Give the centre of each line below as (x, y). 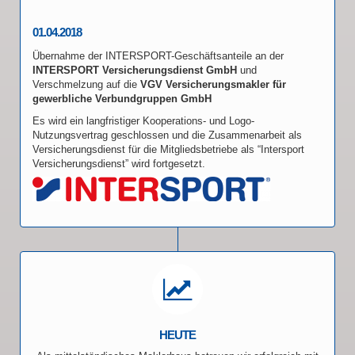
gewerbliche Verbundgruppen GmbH (122, 98)
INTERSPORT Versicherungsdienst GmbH (135, 70)
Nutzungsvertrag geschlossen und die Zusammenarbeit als (167, 135)
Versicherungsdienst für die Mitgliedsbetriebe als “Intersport (168, 149)
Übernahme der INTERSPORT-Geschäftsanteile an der (158, 55)
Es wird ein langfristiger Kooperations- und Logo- (143, 120)
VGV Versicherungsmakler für (213, 84)
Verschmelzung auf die (86, 84)
